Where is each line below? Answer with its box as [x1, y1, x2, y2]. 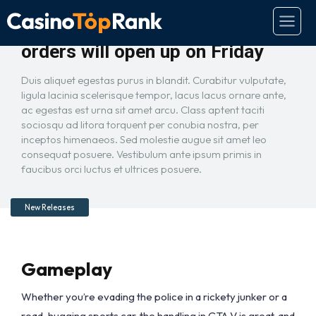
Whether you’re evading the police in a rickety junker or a [21, 290, 287, 303]
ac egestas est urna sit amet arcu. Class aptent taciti [21, 103, 265, 116]
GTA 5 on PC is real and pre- [21, 20, 258, 42]
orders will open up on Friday [21, 40, 263, 63]
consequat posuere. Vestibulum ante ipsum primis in [21, 147, 262, 161]
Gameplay [21, 257, 112, 281]
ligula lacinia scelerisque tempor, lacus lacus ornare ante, [21, 88, 286, 102]
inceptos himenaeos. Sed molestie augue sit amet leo [21, 133, 267, 146]
